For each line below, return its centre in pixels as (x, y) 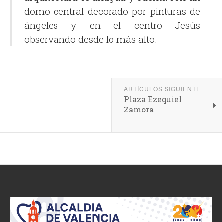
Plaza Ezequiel (153, 99)
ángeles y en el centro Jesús (112, 25)
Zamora (139, 110)
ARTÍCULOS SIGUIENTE (162, 89)
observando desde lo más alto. (91, 39)
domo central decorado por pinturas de (112, 11)
